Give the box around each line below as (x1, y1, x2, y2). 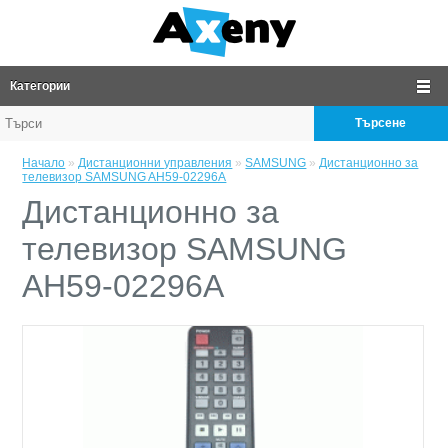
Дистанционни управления (78, 156, 233, 170)
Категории (10, 79, 70, 93)
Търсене (355, 116, 407, 130)
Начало (22, 156, 66, 170)
